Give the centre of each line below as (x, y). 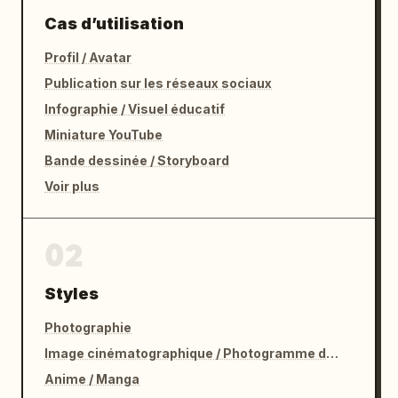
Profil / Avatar (88, 57)
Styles (72, 294)
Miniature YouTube (103, 135)
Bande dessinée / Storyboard (137, 160)
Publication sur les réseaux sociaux (158, 83)
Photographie (88, 327)
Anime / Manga (92, 379)
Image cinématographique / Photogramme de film (332, 353)
